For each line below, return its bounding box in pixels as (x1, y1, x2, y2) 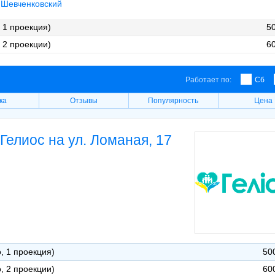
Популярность (148, 96, 199, 105)
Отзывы (69, 96, 98, 105)
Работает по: (185, 75, 231, 84)
